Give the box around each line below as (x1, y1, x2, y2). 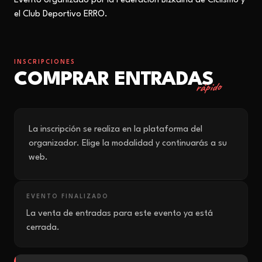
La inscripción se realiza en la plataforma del (29, 125, 202, 134)
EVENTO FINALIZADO (26, 194, 109, 199)
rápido (195, 79, 221, 95)
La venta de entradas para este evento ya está (26, 209, 213, 218)
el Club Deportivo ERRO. (14, 10, 108, 19)
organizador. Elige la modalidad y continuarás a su (29, 139, 227, 148)
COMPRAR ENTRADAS (14, 70, 214, 89)
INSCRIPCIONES (14, 59, 75, 65)
